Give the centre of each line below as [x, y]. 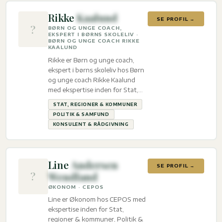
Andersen [93, 164]
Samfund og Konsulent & [86, 109]
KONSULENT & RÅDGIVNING [91, 124]
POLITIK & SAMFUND [81, 114]
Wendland [73, 176]
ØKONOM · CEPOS [76, 187]
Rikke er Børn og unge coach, [91, 60]
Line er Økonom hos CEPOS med [97, 199]
